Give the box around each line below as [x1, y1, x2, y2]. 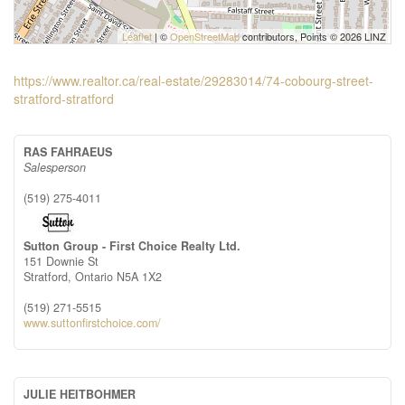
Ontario [75, 268, 113, 285]
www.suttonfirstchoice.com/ [24, 315, 161, 331]
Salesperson [24, 159, 86, 175]
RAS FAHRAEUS [24, 144, 112, 160]
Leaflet [122, 29, 152, 43]
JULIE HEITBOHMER [24, 386, 136, 402]
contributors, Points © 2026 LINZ [240, 29, 386, 43]
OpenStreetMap [170, 29, 240, 43]
